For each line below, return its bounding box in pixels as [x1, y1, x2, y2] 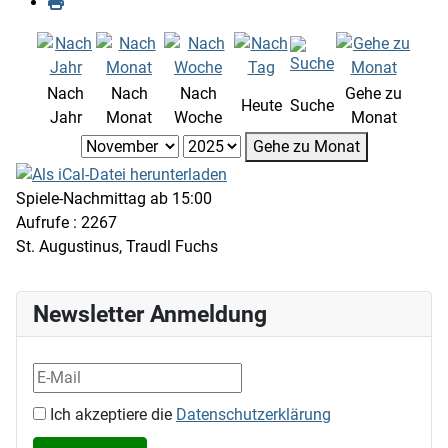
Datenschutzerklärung [176, 405, 331, 425]
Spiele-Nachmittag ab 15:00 [16, 189, 212, 209]
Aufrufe [16, 213, 69, 233]
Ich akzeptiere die [46, 405, 176, 425]
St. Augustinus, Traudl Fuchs [16, 237, 218, 257]
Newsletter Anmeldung [33, 300, 267, 329]
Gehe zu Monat [252, 136, 360, 156]
